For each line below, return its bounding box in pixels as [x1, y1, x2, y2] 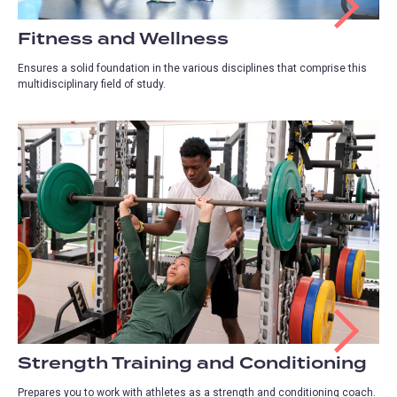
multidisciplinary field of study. [18, 77, 166, 90]
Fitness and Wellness [18, 26, 229, 52]
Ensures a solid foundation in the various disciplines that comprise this [18, 61, 367, 74]
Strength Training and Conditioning [18, 351, 367, 378]
